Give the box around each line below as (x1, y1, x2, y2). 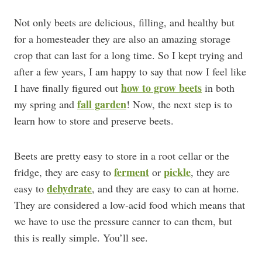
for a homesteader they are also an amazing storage (14, 32, 230, 46)
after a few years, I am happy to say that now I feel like (14, 64, 246, 78)
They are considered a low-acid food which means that (14, 198, 245, 212)
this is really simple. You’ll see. (14, 230, 148, 244)
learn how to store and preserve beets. (14, 113, 174, 127)
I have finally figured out (14, 81, 121, 95)
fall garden (77, 96, 126, 112)
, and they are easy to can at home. (92, 181, 239, 195)
